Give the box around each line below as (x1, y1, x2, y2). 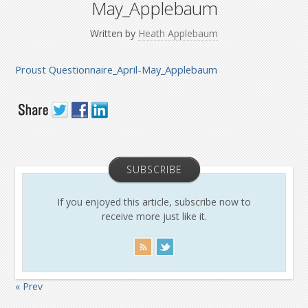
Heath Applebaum (138, 27, 218, 40)
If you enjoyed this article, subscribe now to (57, 195, 251, 208)
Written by (90, 27, 138, 40)
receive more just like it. (101, 210, 207, 223)
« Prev (15, 280, 43, 293)
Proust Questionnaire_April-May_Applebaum (15, 63, 218, 76)
